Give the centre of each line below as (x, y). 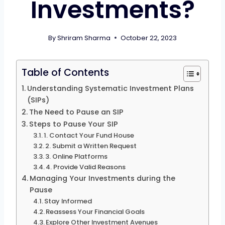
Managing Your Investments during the (102, 178)
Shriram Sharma (84, 38)
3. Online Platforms (77, 156)
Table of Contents (65, 73)
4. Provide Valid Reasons (86, 167)
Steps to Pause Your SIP (73, 124)
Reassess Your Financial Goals (95, 211)
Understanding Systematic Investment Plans (110, 88)
